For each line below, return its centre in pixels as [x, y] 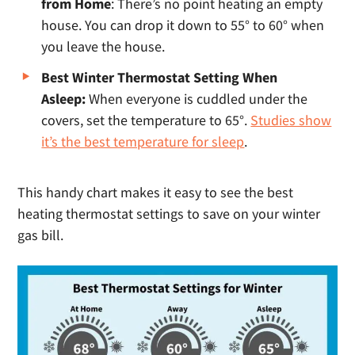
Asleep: [65, 99]
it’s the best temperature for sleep [143, 142]
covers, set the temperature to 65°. [146, 120]
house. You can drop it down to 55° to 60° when [183, 25]
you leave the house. [103, 47]
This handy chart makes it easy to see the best [156, 193]
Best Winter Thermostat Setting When [160, 78]
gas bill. [41, 235]
